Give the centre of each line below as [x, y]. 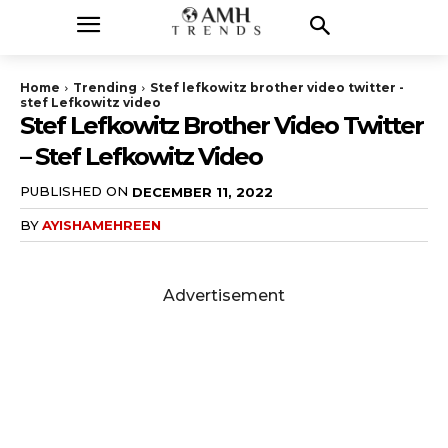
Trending [105, 87]
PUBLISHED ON [74, 191]
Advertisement [224, 295]
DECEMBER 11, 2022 [202, 191]
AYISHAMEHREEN [101, 224]
